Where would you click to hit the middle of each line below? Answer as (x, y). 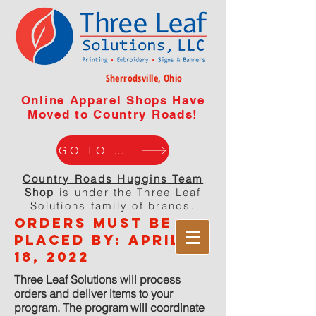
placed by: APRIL (98, 240)
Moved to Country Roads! (113, 114)
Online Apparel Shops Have (113, 100)
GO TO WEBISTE (119, 150)
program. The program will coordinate (109, 308)
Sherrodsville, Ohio (144, 78)
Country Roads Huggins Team (113, 179)
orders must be (93, 223)
